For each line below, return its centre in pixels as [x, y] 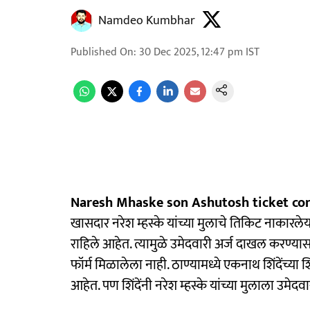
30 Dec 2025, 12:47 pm [191, 52]
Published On [102, 52]
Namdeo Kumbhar [147, 21]
